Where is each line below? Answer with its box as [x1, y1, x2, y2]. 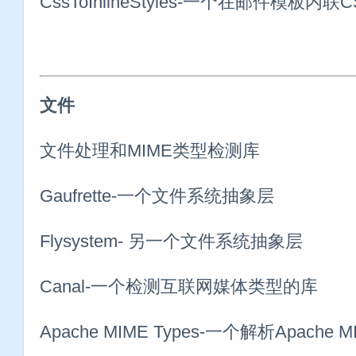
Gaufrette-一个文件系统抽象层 [40, 185, 274, 206]
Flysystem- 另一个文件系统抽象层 [40, 230, 303, 251]
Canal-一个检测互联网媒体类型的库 [40, 276, 318, 296]
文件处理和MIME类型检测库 [40, 140, 260, 161]
